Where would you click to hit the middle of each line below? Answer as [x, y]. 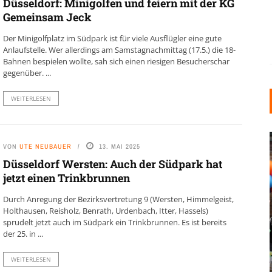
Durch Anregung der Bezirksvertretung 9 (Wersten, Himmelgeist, [118, 199]
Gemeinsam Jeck [47, 17]
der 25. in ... [23, 234]
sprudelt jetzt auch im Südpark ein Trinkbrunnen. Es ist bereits [114, 223]
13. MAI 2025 [119, 147]
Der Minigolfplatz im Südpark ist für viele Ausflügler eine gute [112, 39]
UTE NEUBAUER [45, 147]
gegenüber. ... [27, 73]
